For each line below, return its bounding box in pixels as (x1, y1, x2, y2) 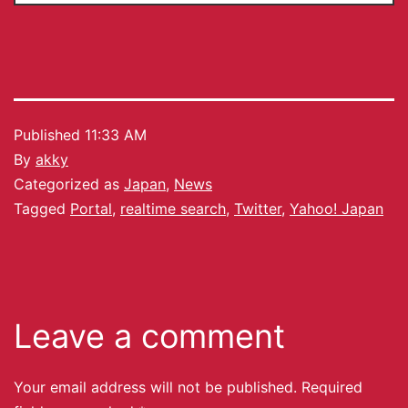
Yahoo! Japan (290, 199, 383, 219)
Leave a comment (14, 316, 285, 357)
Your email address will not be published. (14, 378, 297, 397)
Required (301, 378, 362, 397)
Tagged (14, 199, 70, 219)
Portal (70, 199, 112, 219)
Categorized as (14, 175, 124, 194)
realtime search (120, 199, 226, 219)
